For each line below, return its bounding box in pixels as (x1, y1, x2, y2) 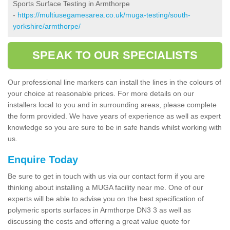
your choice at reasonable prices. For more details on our (8, 89, 194, 98)
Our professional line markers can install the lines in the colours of (8, 78, 221, 86)
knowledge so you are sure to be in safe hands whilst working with (8, 123, 222, 131)
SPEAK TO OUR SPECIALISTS (32, 48, 198, 62)
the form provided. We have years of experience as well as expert (8, 111, 221, 120)
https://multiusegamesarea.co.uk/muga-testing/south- (17, 10, 190, 19)
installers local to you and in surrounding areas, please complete (8, 100, 217, 109)
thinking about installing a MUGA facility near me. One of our (8, 183, 203, 191)
